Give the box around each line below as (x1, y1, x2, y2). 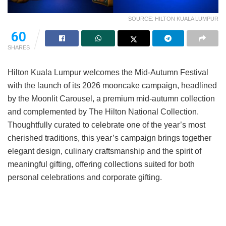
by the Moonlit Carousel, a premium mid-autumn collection (8, 94, 215, 103)
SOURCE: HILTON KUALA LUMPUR (128, 15, 218, 22)
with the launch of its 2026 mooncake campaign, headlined (8, 81, 217, 90)
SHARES (8, 44, 30, 50)
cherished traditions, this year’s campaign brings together (8, 133, 211, 142)
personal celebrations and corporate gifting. (8, 173, 162, 182)
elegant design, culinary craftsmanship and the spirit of (8, 146, 201, 155)
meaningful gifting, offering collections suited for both (8, 159, 195, 168)
